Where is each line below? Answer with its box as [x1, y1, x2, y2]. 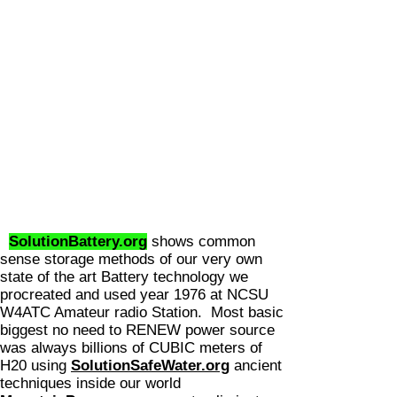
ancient [230, 357, 282, 374]
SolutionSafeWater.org [71, 357, 230, 374]
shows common [147, 233, 255, 250]
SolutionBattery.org [9, 233, 147, 250]
